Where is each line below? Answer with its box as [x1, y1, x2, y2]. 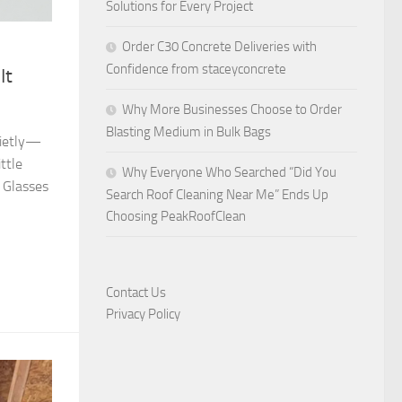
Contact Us [106, 284, 166, 301]
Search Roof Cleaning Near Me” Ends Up [106, 187, 328, 203]
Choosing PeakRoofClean [106, 208, 249, 224]
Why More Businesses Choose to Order [122, 101, 342, 118]
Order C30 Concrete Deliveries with [122, 39, 317, 55]
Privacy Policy [106, 306, 180, 322]
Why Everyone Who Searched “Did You [122, 164, 336, 180]
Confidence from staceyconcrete [106, 61, 286, 77]
